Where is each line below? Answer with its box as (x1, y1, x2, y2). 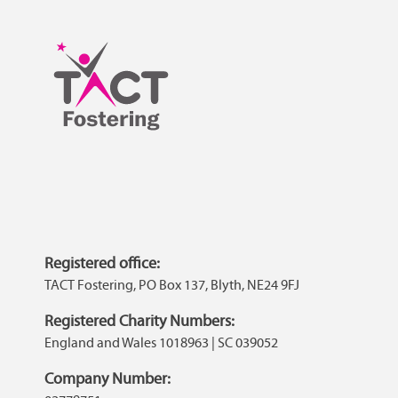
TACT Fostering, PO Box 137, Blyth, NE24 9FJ (44, 276, 300, 294)
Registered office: (44, 253, 161, 274)
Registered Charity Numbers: (44, 311, 235, 331)
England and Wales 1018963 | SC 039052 (44, 334, 279, 352)
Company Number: (44, 369, 171, 389)
